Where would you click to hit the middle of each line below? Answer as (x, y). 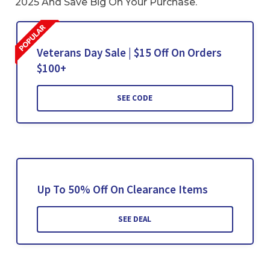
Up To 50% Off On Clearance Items (122, 190)
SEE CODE (135, 98)
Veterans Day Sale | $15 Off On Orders (129, 53)
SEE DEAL (135, 219)
